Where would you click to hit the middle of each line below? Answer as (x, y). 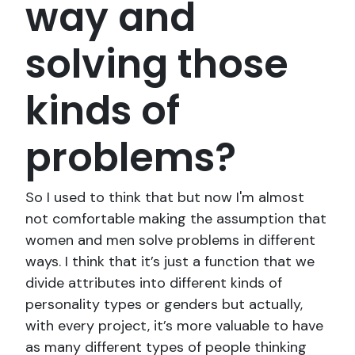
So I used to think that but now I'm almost (165, 198)
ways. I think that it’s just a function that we (170, 262)
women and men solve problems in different (170, 240)
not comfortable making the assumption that (176, 219)
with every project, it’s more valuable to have (174, 326)
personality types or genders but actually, (164, 305)
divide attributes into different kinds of (154, 283)
